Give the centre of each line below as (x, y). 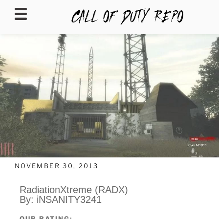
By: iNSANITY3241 (61, 200)
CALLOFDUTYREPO (79, 41)
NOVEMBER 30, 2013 (57, 165)
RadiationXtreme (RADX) (74, 190)
